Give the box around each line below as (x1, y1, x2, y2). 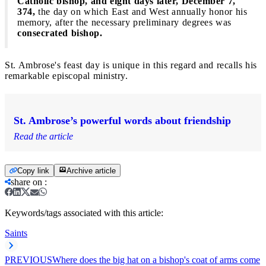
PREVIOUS (5, 254, 52, 265)
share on (11, 176, 42, 187)
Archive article (66, 166, 116, 175)
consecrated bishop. (17, 27, 102, 38)
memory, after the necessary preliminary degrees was (17, 17, 232, 27)
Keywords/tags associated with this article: (5, 207, 163, 218)
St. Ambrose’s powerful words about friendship (14, 114, 231, 126)
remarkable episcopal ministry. (5, 70, 128, 81)
